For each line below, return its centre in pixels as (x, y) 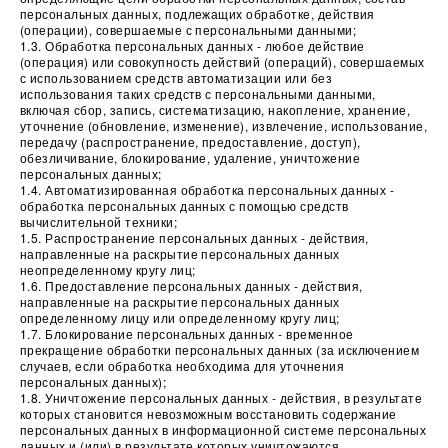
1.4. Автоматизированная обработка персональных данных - (207, 189)
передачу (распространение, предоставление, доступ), (190, 141)
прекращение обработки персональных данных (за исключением (220, 349)
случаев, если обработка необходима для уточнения (182, 365)
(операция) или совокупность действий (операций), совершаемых (222, 61)
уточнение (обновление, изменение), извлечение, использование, (224, 125)
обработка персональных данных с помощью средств (184, 205)
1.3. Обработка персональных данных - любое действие (192, 45)
